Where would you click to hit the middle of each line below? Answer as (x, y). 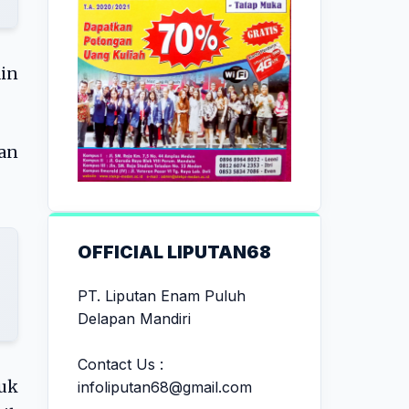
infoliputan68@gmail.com (165, 387)
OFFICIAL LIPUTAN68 (174, 252)
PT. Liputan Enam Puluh (162, 295)
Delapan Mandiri (134, 318)
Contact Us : (121, 364)
